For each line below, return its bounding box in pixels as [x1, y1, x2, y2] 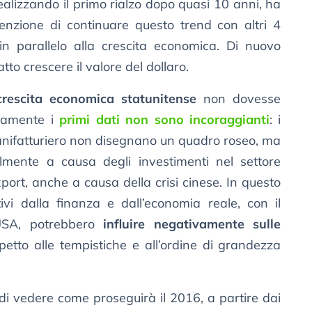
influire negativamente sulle [103, 216, 281, 233]
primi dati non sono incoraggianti [59, 111, 270, 128]
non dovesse [203, 91, 281, 107]
